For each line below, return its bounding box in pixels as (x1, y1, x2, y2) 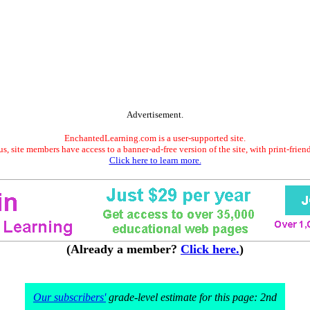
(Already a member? (66, 242, 181, 256)
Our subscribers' (33, 291, 106, 303)
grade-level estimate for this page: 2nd (106, 291, 277, 303)
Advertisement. (127, 109, 183, 120)
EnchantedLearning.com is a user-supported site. (64, 133, 246, 143)
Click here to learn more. (109, 155, 201, 165)
